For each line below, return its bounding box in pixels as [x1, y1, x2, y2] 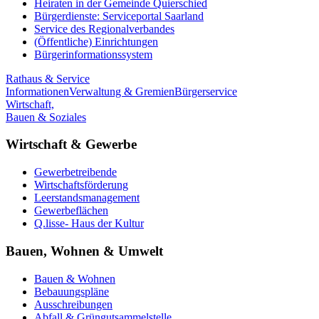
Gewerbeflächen [34, 204, 108, 217]
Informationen [6, 85, 69, 98]
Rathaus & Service [6, 72, 90, 85]
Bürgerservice [174, 85, 237, 98]
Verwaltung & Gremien [69, 85, 174, 98]
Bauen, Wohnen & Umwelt [6, 243, 163, 258]
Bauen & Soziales [6, 110, 86, 123]
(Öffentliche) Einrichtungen [34, 35, 158, 48]
